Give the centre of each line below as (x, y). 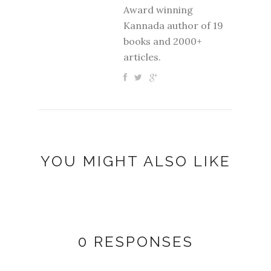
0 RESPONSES (135, 241)
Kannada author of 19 (173, 25)
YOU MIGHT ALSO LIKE (135, 161)
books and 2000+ (163, 41)
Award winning (158, 9)
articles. (142, 57)
